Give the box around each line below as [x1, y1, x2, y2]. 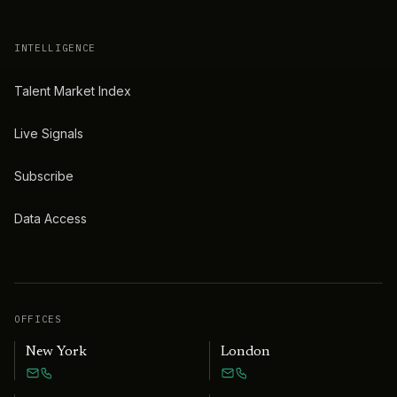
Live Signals [14, 125, 83, 141]
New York [26, 344, 87, 359]
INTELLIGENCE [14, 41, 96, 54]
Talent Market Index [14, 82, 131, 98]
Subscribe [14, 167, 74, 183]
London [221, 344, 270, 359]
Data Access [14, 210, 87, 226]
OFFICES [14, 312, 62, 325]
